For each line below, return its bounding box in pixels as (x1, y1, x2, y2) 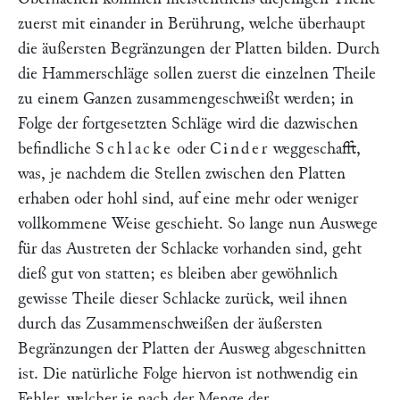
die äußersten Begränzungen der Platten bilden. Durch (18, 40, 379, 57)
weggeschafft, (269, 140, 362, 157)
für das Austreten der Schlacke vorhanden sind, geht (18, 240, 362, 257)
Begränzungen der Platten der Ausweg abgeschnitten (18, 340, 366, 357)
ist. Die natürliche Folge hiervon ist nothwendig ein (18, 365, 358, 382)
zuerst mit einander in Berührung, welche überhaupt (18, 15, 365, 32)
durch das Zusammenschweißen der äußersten (18, 315, 322, 332)
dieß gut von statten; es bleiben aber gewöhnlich (18, 265, 337, 282)
